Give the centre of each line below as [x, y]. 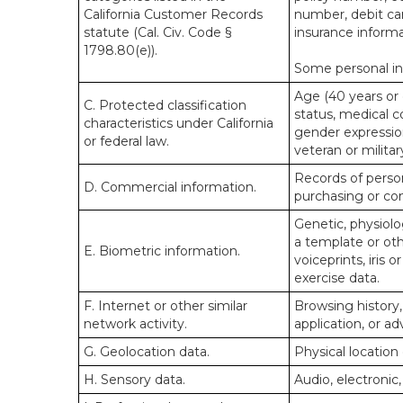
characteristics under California [179, 123]
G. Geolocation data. [147, 352]
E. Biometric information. [162, 251]
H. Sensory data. [134, 380]
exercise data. [337, 278]
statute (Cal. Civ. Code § [157, 32]
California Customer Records [173, 14]
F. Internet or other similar [166, 306]
